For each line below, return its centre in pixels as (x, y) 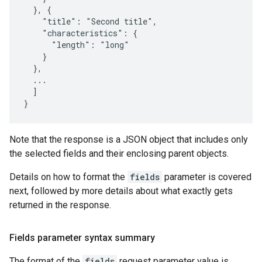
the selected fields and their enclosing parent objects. (119, 154)
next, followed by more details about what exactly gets (121, 191)
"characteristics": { (80, 33)
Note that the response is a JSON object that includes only (129, 139)
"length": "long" (76, 45)
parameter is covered (207, 177)
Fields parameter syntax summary (82, 238)
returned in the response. (60, 205)
